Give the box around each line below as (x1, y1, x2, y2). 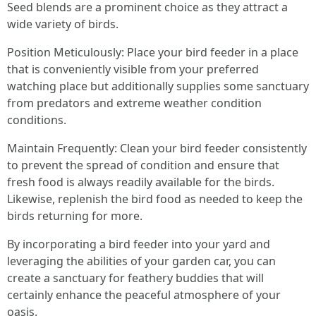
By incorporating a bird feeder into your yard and (7, 236, 270, 252)
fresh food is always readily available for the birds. (7, 174, 274, 190)
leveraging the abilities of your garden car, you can (7, 253, 276, 269)
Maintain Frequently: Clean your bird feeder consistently (7, 140, 307, 156)
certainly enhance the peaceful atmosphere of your (7, 286, 281, 303)
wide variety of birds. (7, 16, 119, 32)
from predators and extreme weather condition (7, 95, 262, 111)
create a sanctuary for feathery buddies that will (7, 269, 264, 286)
